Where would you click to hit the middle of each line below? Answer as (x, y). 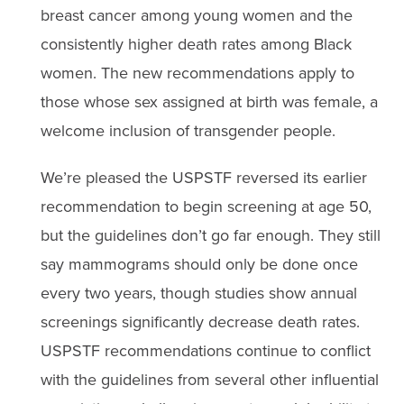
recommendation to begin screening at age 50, (206, 206)
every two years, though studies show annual (198, 292)
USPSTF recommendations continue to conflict (205, 350)
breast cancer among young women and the (196, 14)
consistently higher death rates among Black (196, 43)
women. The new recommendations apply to (197, 72)
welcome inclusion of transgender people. (188, 130)
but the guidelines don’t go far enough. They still (210, 234)
